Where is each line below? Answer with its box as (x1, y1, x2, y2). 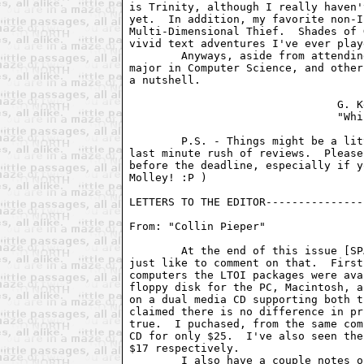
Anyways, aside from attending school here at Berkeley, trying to (129, 49, 182, 62)
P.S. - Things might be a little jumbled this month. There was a (129, 134, 182, 147)
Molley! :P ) (129, 171, 208, 184)
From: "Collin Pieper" (129, 219, 273, 232)
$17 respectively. (129, 341, 240, 354)
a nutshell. (129, 73, 201, 86)
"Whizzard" (129, 110, 338, 123)
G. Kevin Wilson (129, 97, 338, 110)
